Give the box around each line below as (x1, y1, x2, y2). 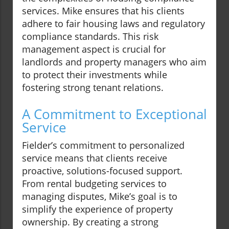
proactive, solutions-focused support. (22, 165, 182, 177)
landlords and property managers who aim (22, 56, 207, 68)
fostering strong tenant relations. (22, 81, 164, 94)
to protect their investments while (22, 68, 167, 81)
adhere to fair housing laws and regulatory (22, 17, 205, 30)
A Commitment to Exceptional (22, 105, 207, 124)
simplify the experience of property (22, 203, 173, 216)
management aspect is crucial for (22, 43, 166, 56)
